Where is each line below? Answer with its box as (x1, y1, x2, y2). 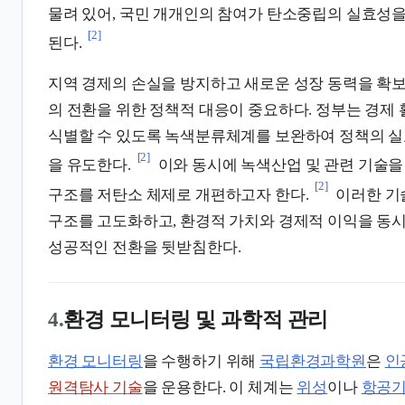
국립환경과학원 (259, 352, 366, 370)
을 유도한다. (48, 156, 131, 174)
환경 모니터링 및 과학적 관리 (63, 306, 328, 331)
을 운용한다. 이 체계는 (142, 378, 297, 396)
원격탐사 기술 (48, 378, 143, 396)
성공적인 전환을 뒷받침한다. (48, 238, 241, 256)
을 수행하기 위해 (142, 352, 260, 370)
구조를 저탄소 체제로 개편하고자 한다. (48, 185, 309, 203)
